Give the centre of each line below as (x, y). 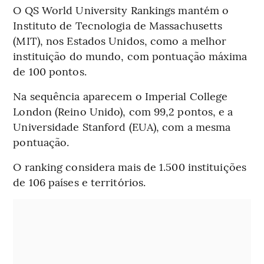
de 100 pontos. (50, 71)
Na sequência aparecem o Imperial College (121, 95)
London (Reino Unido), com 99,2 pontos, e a (123, 111)
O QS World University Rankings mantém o (121, 9)
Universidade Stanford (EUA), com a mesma (122, 126)
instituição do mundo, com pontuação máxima (130, 55)
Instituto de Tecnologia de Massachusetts (118, 25)
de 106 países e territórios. (80, 181)
